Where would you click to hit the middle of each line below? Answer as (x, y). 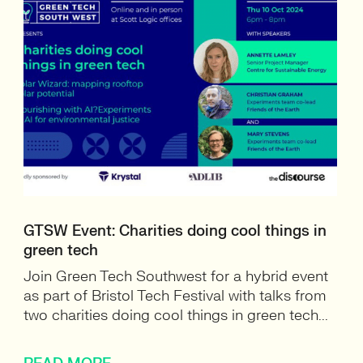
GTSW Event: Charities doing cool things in (175, 231)
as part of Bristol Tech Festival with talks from (175, 296)
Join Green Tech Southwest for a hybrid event (176, 277)
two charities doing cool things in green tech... (176, 316)
